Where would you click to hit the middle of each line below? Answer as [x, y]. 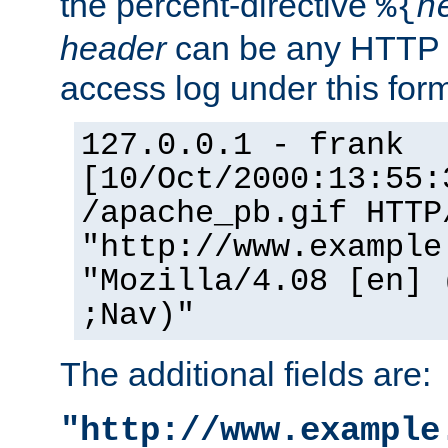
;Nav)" [138, 315]
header [113, 47]
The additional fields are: [245, 373]
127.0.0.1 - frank [242, 145]
